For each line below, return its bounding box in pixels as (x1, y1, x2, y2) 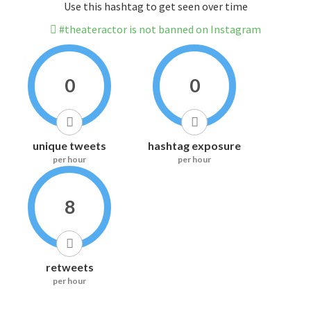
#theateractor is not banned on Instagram (57, 22, 261, 37)
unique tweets (33, 139, 106, 153)
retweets (45, 260, 94, 274)
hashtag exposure (148, 139, 241, 153)
